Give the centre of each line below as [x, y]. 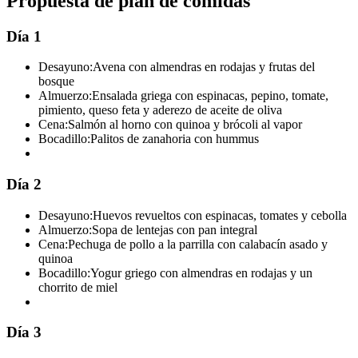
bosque [56, 82]
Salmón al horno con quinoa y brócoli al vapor [185, 125]
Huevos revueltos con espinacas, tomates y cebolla [220, 215]
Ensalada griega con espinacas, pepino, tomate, [210, 96]
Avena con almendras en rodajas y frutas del [204, 67]
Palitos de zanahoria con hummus [175, 139]
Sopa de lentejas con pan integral [175, 229]
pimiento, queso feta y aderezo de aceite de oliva [160, 110]
